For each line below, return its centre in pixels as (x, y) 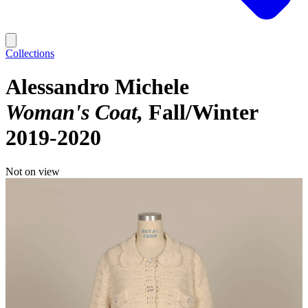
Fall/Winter (203, 112)
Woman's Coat (71, 112)
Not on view (33, 171)
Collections (30, 53)
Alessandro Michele (97, 87)
